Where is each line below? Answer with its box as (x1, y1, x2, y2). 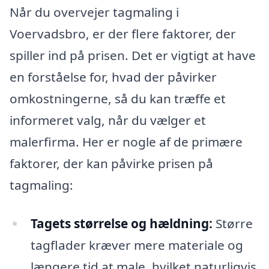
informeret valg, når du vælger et (10, 112, 206, 129)
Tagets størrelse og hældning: (30, 214, 213, 232)
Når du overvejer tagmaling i (10, 4, 179, 21)
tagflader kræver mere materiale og (30, 236, 243, 253)
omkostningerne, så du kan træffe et (10, 90, 226, 107)
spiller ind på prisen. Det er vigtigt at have (10, 47, 256, 64)
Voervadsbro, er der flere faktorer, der (10, 25, 236, 43)
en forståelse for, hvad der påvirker (10, 68, 217, 86)
